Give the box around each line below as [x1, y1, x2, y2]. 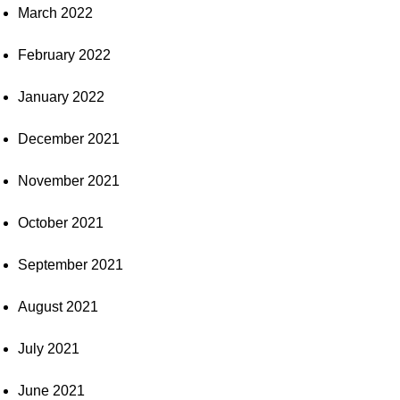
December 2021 [18, 131, 120, 146]
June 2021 [18, 383, 85, 398]
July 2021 [18, 341, 79, 356]
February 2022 [18, 47, 111, 62]
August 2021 [18, 299, 98, 314]
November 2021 [18, 173, 120, 188]
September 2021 [18, 257, 123, 272]
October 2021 [18, 215, 104, 230]
